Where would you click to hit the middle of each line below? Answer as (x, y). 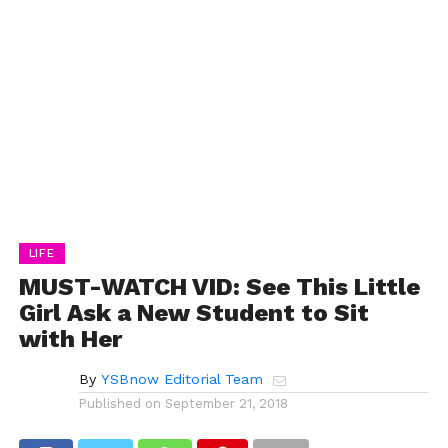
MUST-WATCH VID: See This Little (219, 286)
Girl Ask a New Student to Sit (193, 312)
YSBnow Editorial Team (181, 378)
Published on (119, 403)
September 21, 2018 (226, 403)
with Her (70, 338)
